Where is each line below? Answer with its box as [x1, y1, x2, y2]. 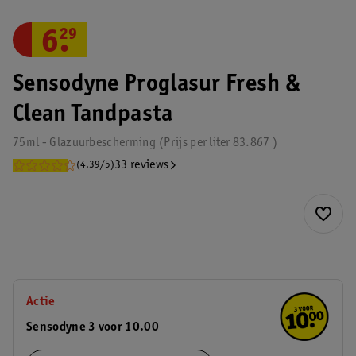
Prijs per [164, 137, 207, 149]
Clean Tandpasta [13, 103, 173, 127]
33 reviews [114, 159, 169, 172]
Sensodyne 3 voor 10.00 [26, 321, 160, 334]
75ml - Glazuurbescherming [13, 137, 156, 149]
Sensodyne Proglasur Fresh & [13, 73, 300, 97]
